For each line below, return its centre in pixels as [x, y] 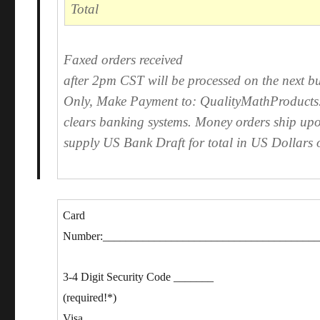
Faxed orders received [124, 59]
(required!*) [90, 297]
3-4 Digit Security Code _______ [139, 276]
